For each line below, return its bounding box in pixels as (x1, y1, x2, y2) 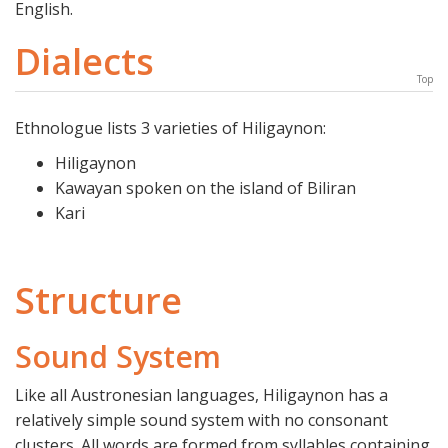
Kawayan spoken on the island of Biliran (55, 177, 356, 200)
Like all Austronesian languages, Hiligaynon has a (15, 384, 388, 407)
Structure (15, 276, 182, 326)
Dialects (15, 37, 154, 87)
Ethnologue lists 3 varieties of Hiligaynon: (15, 117, 326, 140)
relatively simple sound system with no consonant (15, 409, 388, 432)
